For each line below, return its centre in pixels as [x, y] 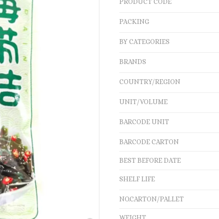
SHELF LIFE [137, 179]
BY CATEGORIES [144, 42]
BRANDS [133, 62]
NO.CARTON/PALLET [152, 199]
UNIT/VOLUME [143, 102]
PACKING [134, 22]
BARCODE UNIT [144, 122]
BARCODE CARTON [149, 142]
